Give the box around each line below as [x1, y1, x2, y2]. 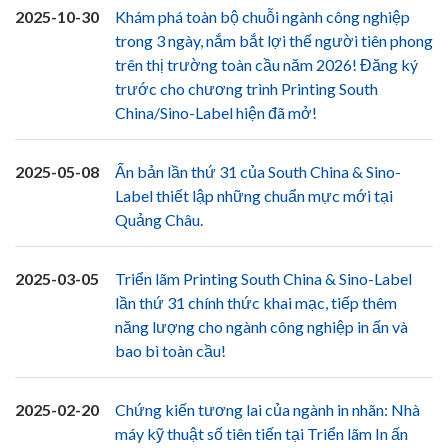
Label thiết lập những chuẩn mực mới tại [115, 186, 393, 205]
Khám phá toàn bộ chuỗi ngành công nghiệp [115, 7, 410, 26]
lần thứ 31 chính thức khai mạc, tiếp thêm [115, 293, 397, 312]
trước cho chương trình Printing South [115, 79, 378, 98]
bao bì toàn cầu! [115, 341, 226, 360]
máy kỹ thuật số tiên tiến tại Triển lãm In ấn [115, 424, 408, 443]
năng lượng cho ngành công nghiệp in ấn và [115, 317, 408, 336]
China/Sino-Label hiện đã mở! [115, 103, 317, 122]
